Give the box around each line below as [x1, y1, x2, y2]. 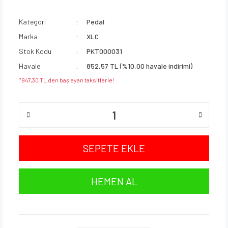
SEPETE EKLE [83, 141, 145, 154]
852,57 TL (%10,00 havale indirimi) [87, 61, 193, 70]
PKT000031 [87, 46, 123, 55]
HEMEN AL [91, 175, 137, 187]
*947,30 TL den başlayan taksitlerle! [19, 76, 114, 83]
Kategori [19, 17, 46, 26]
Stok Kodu [19, 46, 51, 55]
